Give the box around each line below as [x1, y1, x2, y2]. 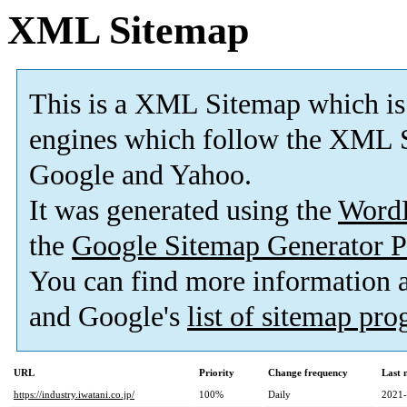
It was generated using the [29, 194, 338, 227]
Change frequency [268, 367, 348, 379]
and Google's [29, 301, 187, 333]
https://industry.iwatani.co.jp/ [14, 389, 134, 401]
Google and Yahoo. [29, 159, 252, 192]
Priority [199, 367, 234, 379]
